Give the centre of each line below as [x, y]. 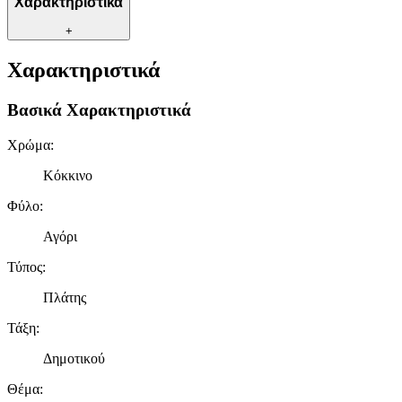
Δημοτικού [74, 358]
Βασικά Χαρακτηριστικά [99, 109]
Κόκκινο [68, 175]
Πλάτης [65, 297]
